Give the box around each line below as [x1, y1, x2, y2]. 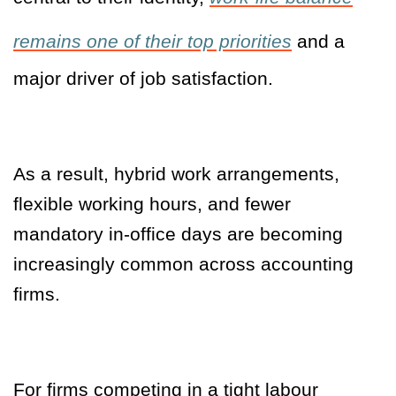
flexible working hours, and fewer [13, 194, 291, 215]
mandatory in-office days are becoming [13, 224, 343, 245]
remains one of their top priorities [13, 31, 292, 52]
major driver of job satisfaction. [13, 68, 273, 89]
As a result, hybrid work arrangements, [13, 164, 339, 185]
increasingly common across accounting [13, 254, 354, 275]
